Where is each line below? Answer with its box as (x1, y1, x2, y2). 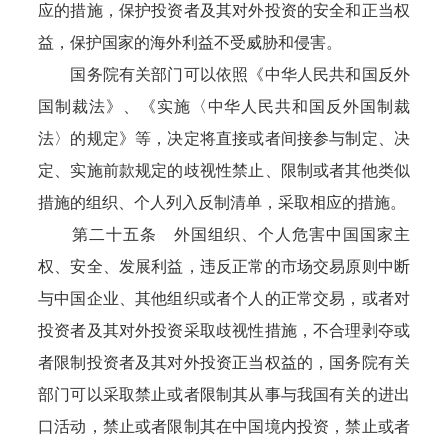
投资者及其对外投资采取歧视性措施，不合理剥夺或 (38, 322, 410, 339)
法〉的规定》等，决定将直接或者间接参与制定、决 (38, 130, 410, 147)
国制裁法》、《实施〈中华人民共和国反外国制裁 (38, 98, 410, 115)
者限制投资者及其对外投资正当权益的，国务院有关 (38, 354, 410, 371)
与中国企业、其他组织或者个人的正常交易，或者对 (38, 290, 410, 307)
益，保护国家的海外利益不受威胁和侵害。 (38, 34, 343, 51)
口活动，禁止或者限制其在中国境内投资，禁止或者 (38, 418, 410, 435)
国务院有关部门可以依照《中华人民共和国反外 (38, 66, 410, 83)
